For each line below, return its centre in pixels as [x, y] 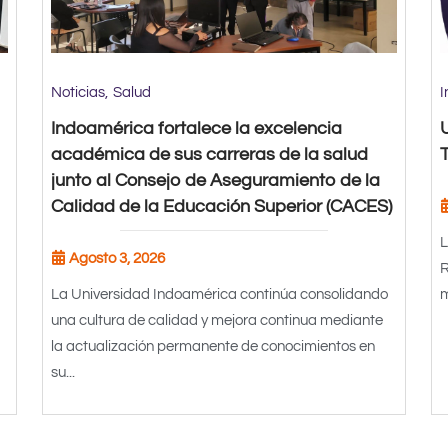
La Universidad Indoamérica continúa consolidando [220, 294]
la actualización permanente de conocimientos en [213, 346]
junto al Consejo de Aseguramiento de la [216, 180]
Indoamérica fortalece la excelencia [197, 128]
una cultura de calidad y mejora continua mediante [217, 320]
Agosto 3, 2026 [117, 258]
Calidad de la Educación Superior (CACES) [222, 206]
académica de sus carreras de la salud [210, 154]
